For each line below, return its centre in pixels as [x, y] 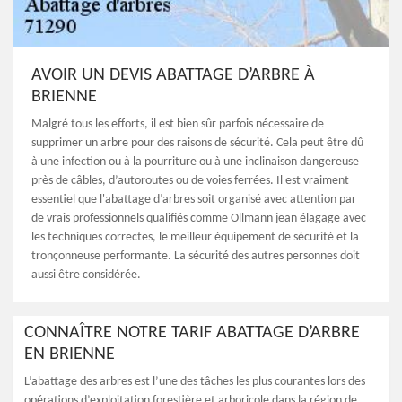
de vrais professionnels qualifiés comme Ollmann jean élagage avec [199, 218]
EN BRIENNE [70, 354]
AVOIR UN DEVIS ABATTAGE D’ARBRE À [173, 75]
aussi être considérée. [86, 275]
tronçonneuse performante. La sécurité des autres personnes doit [196, 256]
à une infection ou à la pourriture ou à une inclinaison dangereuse [195, 162]
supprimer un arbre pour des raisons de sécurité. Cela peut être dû [197, 143]
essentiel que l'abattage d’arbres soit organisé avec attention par [194, 200]
